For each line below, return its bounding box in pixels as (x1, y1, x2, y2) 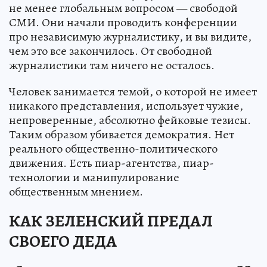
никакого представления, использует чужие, (9, 98, 243, 114)
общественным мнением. (9, 184, 143, 200)
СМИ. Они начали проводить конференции (9, 14, 237, 30)
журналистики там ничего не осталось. (9, 57, 215, 73)
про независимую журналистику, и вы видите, (9, 29, 252, 45)
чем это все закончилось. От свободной (9, 43, 212, 59)
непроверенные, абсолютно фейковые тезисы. (9, 112, 251, 128)
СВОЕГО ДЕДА (9, 230, 117, 253)
